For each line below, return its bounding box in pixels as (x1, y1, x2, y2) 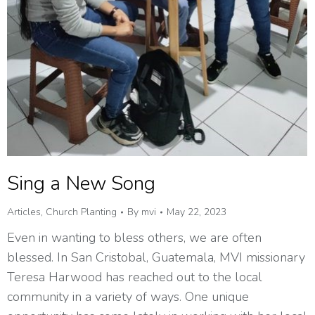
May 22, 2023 (167, 205, 226, 219)
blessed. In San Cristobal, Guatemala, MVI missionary (7, 248, 305, 266)
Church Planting (46, 205, 117, 219)
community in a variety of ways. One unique (7, 288, 249, 305)
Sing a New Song (7, 169, 155, 197)
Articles (7, 205, 41, 219)
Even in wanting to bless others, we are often (7, 229, 262, 246)
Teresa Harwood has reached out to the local (7, 268, 262, 285)
